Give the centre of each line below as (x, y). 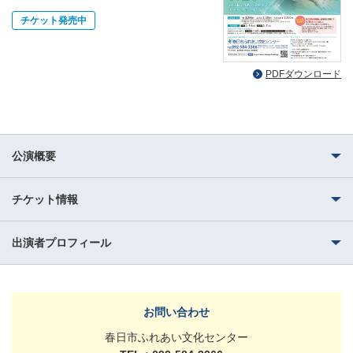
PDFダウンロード (303, 74)
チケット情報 (45, 199)
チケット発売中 (54, 20)
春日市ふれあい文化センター (176, 337)
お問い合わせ (176, 312)
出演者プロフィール (61, 242)
